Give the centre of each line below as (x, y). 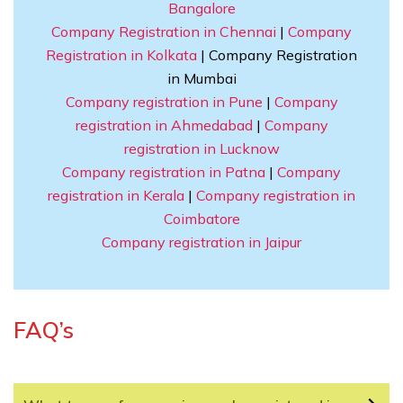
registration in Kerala (116, 196)
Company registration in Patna (164, 172)
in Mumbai (201, 79)
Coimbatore (201, 219)
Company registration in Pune (164, 102)
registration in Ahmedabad (164, 125)
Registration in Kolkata (121, 55)
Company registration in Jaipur (201, 242)
